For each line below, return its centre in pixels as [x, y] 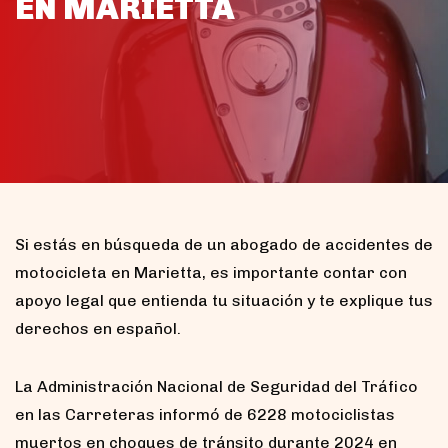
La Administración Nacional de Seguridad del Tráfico [216, 387]
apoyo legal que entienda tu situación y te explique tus [224, 301]
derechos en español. [98, 329]
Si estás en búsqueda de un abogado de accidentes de [224, 245]
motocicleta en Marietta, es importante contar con [211, 273]
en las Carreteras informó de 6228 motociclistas [205, 415]
